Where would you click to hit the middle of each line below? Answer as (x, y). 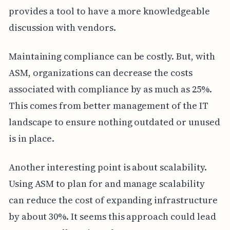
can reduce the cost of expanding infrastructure (113, 200)
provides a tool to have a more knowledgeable (109, 11)
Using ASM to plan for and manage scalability (107, 184)
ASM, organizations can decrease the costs (100, 73)
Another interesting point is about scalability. (108, 167)
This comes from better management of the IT (108, 106)
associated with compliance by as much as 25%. (110, 89)
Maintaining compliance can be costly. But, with (112, 56)
